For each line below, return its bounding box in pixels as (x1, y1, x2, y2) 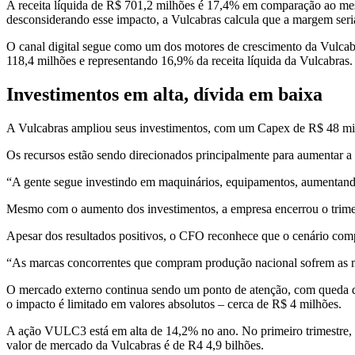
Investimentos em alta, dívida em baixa (6, 83, 323, 105)
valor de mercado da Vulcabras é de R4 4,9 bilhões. (6, 338, 264, 352)
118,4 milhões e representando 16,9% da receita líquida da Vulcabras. (6, 53, 353, 67)
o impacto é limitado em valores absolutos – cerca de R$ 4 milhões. (6, 296, 342, 311)
